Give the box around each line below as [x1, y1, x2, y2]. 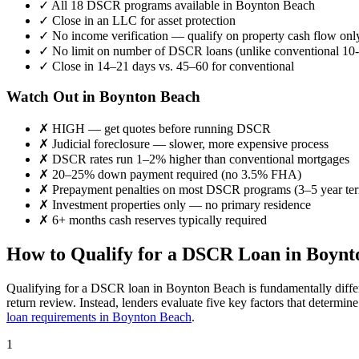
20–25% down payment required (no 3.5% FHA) [49, 167, 301, 182]
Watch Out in [6, 88, 99, 106]
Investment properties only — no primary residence [49, 198, 311, 212]
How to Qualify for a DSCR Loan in [6, 244, 306, 265]
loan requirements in [6, 309, 112, 324]
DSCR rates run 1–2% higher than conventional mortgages [49, 152, 349, 167]
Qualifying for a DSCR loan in [6, 280, 166, 295]
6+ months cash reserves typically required [49, 213, 267, 228]
